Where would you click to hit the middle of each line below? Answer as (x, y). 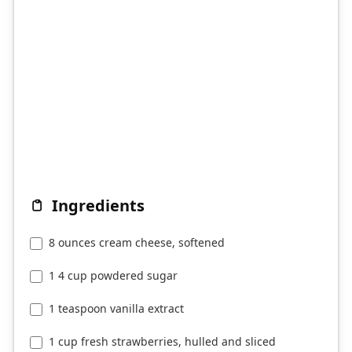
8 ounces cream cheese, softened (137, 243)
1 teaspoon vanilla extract (116, 309)
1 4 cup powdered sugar (113, 276)
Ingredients (98, 206)
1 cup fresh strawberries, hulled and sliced (162, 342)
